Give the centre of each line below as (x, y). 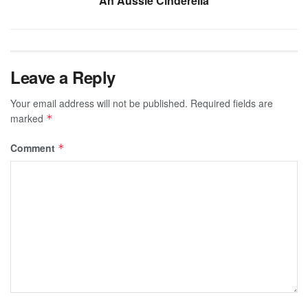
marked (28, 118)
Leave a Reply (63, 77)
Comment (34, 147)
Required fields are (232, 103)
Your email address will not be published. (99, 103)
